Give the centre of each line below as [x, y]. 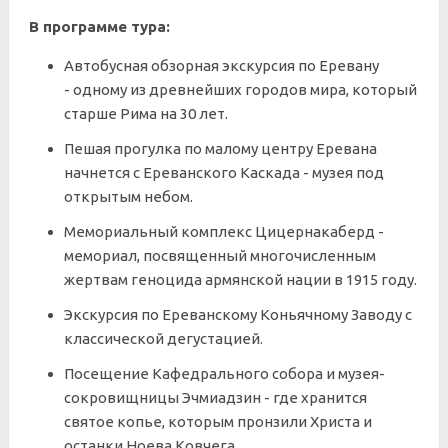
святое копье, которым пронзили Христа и [218, 421]
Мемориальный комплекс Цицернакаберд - [224, 231]
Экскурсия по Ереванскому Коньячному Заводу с [238, 314]
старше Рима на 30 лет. [146, 113]
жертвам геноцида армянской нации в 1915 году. [240, 279]
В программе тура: [99, 26]
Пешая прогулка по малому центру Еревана [220, 148]
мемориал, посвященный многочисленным [220, 255]
